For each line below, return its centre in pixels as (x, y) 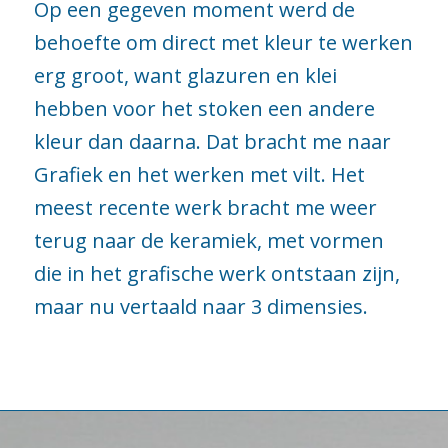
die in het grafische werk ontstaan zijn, (216, 273)
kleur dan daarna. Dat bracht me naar (212, 141)
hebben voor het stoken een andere (204, 108)
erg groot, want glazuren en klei (185, 75)
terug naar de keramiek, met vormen (208, 240)
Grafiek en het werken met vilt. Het (199, 174)
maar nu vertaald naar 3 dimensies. (200, 306)
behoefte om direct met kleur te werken (223, 42)
